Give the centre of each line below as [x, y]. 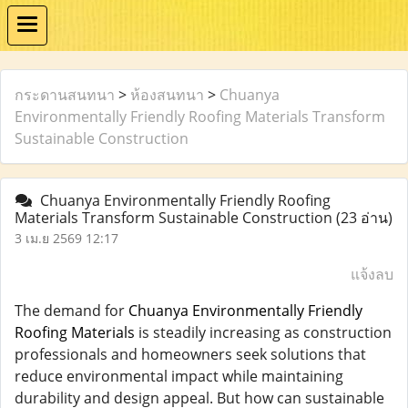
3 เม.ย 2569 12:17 [66, 238]
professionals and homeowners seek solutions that [190, 354]
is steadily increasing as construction [263, 332]
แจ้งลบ [372, 274]
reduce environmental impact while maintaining [179, 376]
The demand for [71, 311]
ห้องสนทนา [167, 95]
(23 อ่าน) [364, 218]
